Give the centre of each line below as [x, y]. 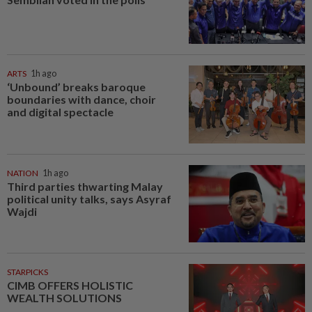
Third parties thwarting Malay [85, 186]
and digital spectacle [60, 112]
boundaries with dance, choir [81, 100]
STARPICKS [28, 272]
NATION [23, 173]
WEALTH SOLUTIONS [64, 298]
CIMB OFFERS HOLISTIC [70, 286]
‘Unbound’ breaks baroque [76, 87]
